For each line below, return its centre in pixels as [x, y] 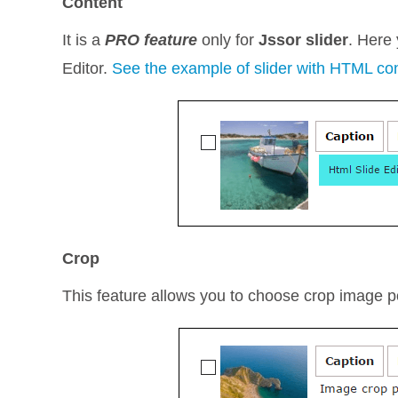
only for [228, 40]
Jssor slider [304, 40]
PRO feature [151, 40]
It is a [84, 40]
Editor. [88, 68]
